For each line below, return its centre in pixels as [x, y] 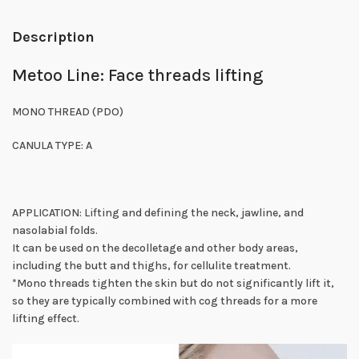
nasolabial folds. [55, 230]
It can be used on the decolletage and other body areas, [155, 248]
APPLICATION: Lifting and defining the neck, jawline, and [158, 213]
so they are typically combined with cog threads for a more [165, 301]
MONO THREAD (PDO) [68, 112]
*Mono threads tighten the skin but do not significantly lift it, [173, 283]
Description [53, 37]
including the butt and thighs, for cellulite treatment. [151, 266]
